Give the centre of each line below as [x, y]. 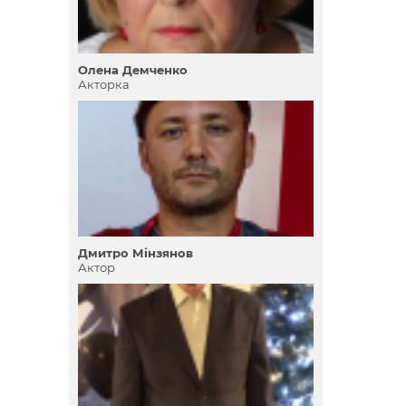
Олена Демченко [133, 70]
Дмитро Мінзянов [135, 253]
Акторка [104, 84]
